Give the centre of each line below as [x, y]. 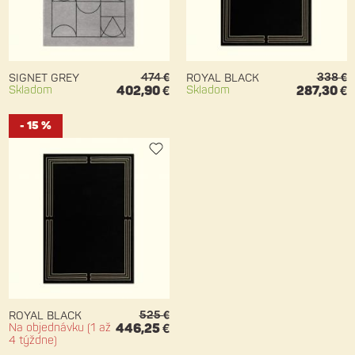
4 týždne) [32, 341]
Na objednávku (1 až [59, 328]
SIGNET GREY [44, 78]
